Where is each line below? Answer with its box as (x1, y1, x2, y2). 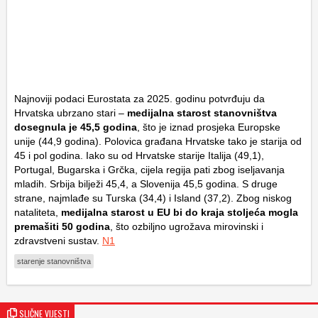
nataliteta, (14, 207, 61, 219)
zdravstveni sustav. (14, 235, 102, 247)
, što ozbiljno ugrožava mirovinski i (110, 221, 263, 233)
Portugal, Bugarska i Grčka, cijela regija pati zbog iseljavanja (14, 164, 285, 176)
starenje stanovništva (17, 257, 91, 266)
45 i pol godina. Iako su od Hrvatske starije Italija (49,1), (14, 150, 264, 162)
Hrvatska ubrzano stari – (14, 107, 127, 119)
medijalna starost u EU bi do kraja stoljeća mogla (61, 207, 298, 219)
